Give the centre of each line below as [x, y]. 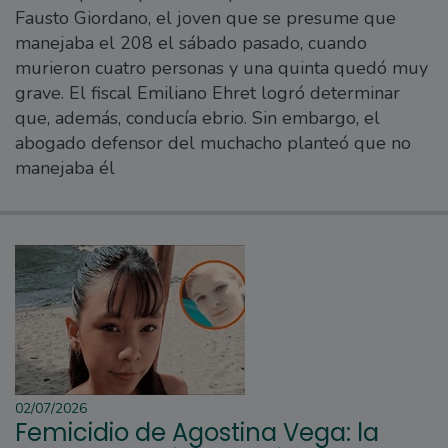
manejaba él [65, 168]
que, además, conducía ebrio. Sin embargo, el [197, 118]
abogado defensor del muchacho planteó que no [213, 143]
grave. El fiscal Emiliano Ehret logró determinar [207, 93]
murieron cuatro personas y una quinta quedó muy [221, 68]
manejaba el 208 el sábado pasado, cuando [191, 43]
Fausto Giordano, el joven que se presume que [205, 18]
